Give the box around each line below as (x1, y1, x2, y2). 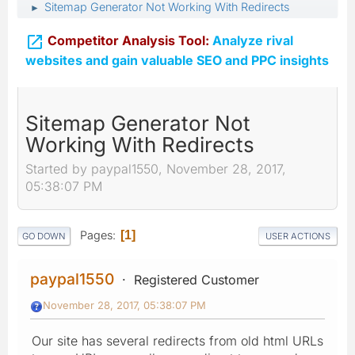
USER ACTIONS (265, 230, 330, 242)
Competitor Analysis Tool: (48, 32, 209, 48)
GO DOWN (22, 230, 66, 242)
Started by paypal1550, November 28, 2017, (25, 161, 286, 177)
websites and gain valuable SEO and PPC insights (25, 52, 329, 68)
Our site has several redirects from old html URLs (32, 332, 323, 349)
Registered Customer (134, 271, 259, 288)
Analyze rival (209, 32, 293, 48)
